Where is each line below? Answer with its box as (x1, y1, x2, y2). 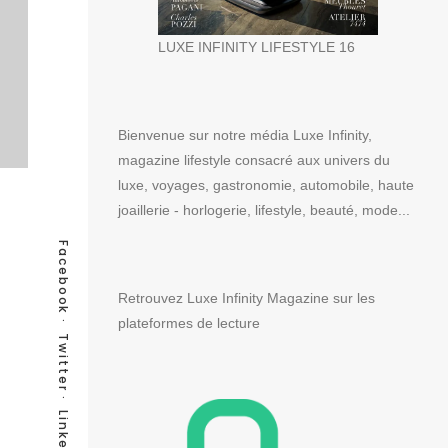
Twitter (55, 332, 72, 392)
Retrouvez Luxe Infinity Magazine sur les (118, 289, 375, 306)
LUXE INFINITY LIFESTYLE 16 (158, 38, 355, 55)
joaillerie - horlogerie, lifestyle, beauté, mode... (118, 201, 410, 218)
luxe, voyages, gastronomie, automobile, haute (118, 176, 414, 193)
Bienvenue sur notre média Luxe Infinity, (118, 126, 372, 143)
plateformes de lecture (118, 314, 260, 331)
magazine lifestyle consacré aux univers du (118, 151, 390, 168)
